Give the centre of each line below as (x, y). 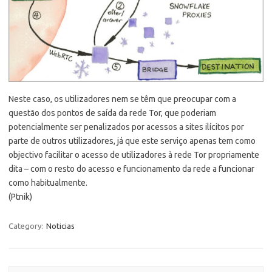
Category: (27, 226)
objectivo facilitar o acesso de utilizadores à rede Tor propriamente (134, 155)
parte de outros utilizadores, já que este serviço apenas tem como (132, 141)
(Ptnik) (20, 197)
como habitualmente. (48, 183)
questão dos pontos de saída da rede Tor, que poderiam (112, 113)
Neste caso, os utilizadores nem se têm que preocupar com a (122, 99)
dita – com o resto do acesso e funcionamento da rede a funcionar (131, 169)
